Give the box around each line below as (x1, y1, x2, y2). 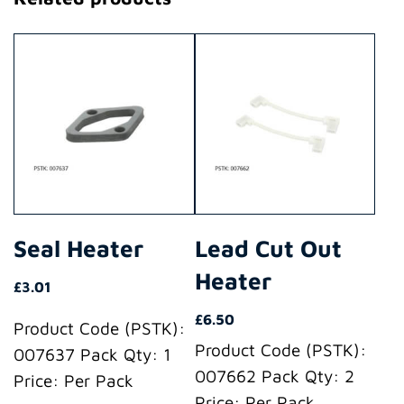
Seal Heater (14, 234, 143, 262)
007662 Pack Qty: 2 (194, 366, 354, 387)
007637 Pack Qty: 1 (14, 344, 171, 365)
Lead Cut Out (194, 234, 342, 262)
